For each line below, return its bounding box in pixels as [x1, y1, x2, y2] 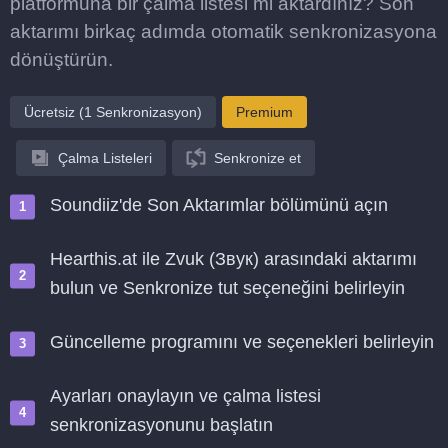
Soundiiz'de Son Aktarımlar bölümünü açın [50, 195, 388, 215]
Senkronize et [214, 150, 301, 166]
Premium [236, 104, 293, 120]
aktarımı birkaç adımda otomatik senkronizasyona [10, 21, 437, 42]
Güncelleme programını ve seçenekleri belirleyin [50, 332, 434, 352]
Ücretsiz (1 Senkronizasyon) [24, 104, 202, 120]
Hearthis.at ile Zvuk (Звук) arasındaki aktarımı [50, 249, 417, 269]
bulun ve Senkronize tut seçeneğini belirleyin [50, 278, 405, 298]
